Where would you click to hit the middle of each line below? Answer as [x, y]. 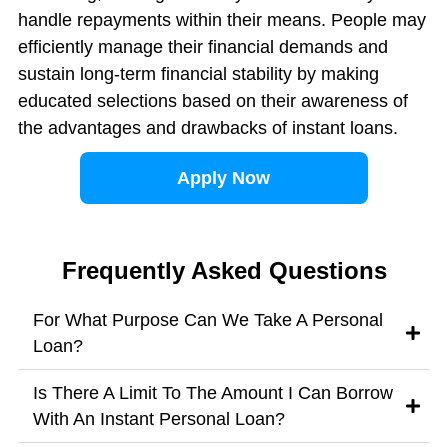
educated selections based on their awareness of [212, 101]
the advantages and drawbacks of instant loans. [210, 128]
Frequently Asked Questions [224, 271]
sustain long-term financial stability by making [198, 74]
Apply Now [224, 178]
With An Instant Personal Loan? [158, 419]
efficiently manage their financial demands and [202, 47]
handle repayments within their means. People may [221, 20]
